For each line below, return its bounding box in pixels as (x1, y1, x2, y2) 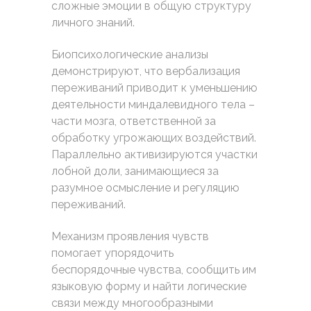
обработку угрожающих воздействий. (51, 131, 256, 144)
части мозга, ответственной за (51, 115, 216, 128)
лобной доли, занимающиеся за (51, 165, 219, 178)
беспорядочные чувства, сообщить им (51, 263, 256, 276)
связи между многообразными (51, 296, 213, 310)
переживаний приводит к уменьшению (51, 81, 258, 94)
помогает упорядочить (51, 246, 174, 260)
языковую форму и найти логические (51, 280, 246, 293)
